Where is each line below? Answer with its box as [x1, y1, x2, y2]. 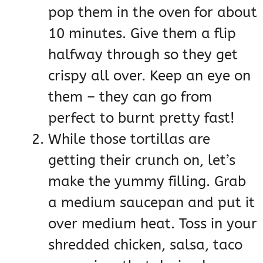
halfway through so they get [48, 46, 238, 63]
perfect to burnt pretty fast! [48, 110, 235, 127]
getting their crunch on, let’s [48, 152, 235, 169]
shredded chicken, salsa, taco [48, 237, 242, 254]
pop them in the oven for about [48, 4, 257, 21]
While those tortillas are [48, 131, 210, 148]
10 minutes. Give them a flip [48, 25, 236, 42]
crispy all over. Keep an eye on [48, 68, 251, 85]
